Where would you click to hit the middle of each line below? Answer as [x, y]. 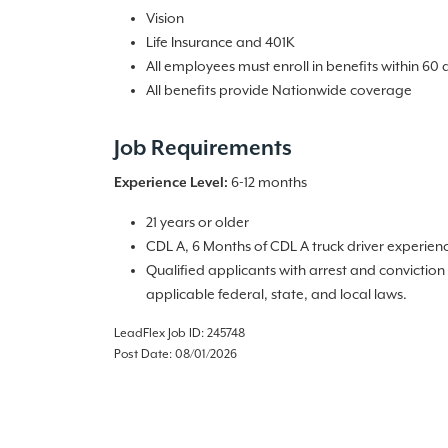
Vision [165, 19]
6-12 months [267, 183]
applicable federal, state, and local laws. [276, 295]
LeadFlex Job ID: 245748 [179, 333]
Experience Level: [171, 183]
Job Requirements [203, 149]
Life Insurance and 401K [220, 43]
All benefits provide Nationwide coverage [279, 91]
